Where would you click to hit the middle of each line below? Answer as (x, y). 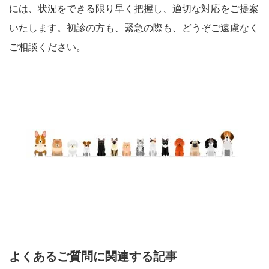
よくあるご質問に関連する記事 (93, 256)
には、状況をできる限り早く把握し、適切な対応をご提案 (134, 9)
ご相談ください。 (47, 47)
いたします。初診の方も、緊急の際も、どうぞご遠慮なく (134, 28)
